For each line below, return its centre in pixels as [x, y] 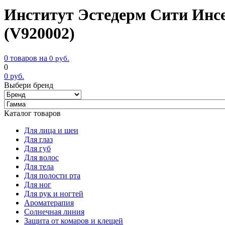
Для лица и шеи [51, 130]
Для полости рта [52, 175]
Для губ [37, 148]
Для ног [38, 184]
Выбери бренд [29, 85]
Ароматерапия [49, 202]
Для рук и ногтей [54, 193]
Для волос [41, 157]
